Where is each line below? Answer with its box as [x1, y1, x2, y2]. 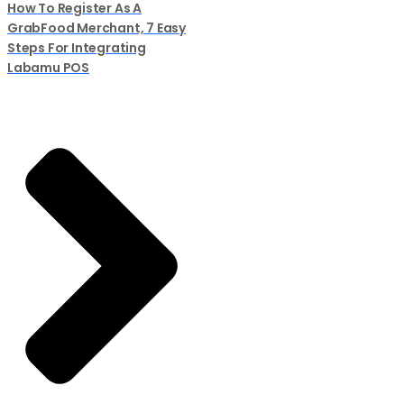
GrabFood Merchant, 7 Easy [7, 19, 187, 38]
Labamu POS [7, 59, 90, 78]
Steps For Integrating [7, 39, 146, 58]
